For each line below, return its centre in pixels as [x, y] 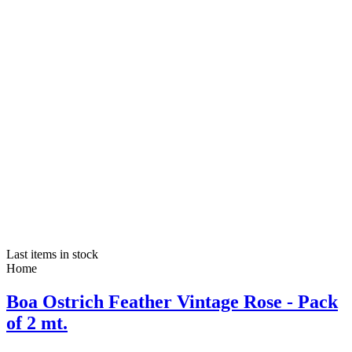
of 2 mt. [37, 323]
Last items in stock [52, 255]
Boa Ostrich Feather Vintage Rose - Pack [172, 302]
